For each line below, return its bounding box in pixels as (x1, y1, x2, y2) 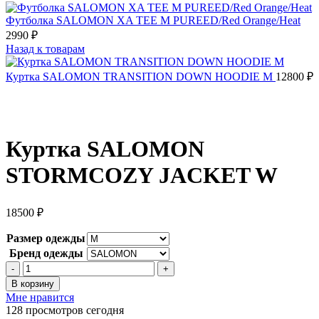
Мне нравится (6, 291, 74, 303)
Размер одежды (6, 231, 85, 244)
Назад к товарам (6, 43, 85, 55)
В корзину (11, 278, 54, 289)
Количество (22, 260, 79, 273)
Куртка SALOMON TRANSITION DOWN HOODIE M (6, 70, 276, 83)
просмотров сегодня (26, 303, 124, 316)
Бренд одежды (9, 246, 83, 259)
